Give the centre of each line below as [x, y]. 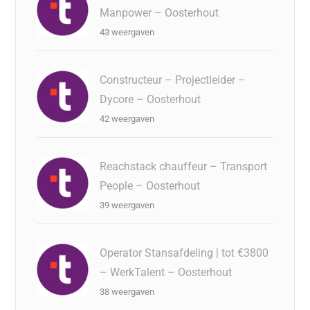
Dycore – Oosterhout [151, 99]
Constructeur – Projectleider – [173, 80]
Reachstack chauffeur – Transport [184, 166]
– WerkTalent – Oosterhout [166, 272]
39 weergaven [127, 205]
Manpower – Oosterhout [159, 13]
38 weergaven [127, 292]
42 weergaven [127, 119]
